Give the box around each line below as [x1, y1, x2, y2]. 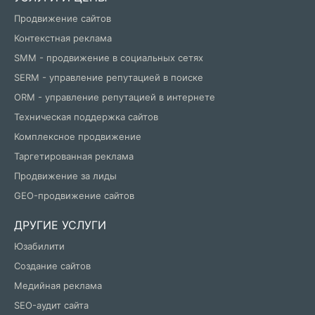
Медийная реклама [14, 280, 102, 292]
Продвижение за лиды [14, 170, 117, 182]
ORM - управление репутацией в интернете [14, 91, 215, 103]
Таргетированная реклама [14, 150, 134, 162]
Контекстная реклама [14, 32, 112, 44]
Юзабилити [14, 240, 65, 252]
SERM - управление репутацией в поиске [14, 72, 203, 84]
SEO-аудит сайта [14, 300, 89, 311]
